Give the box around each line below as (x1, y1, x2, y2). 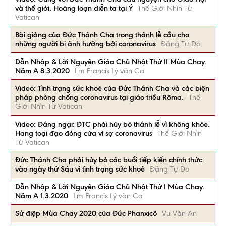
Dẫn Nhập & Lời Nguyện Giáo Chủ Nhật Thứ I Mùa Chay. (15, 182, 204, 191)
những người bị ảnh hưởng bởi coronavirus (15, 39, 156, 48)
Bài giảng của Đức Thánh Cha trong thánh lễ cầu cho (15, 30, 189, 39)
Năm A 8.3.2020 (15, 66, 70, 75)
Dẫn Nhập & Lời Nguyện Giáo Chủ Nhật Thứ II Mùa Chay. (15, 57, 206, 66)
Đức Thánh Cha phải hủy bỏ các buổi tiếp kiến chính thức (15, 155, 202, 164)
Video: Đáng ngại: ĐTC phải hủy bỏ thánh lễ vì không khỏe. (15, 120, 210, 129)
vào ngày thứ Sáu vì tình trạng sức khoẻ (15, 164, 145, 174)
